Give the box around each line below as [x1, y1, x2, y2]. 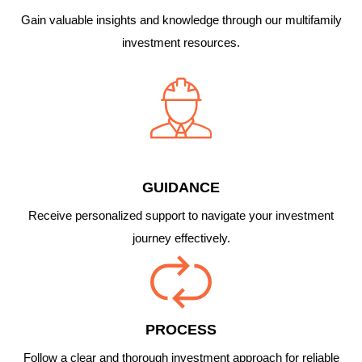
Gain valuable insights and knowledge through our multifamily [20, 13, 342, 27]
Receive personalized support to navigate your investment [28, 208, 334, 223]
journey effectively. [132, 231, 230, 246]
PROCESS [145, 322, 217, 339]
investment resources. [122, 36, 240, 50]
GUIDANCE [142, 179, 220, 196]
